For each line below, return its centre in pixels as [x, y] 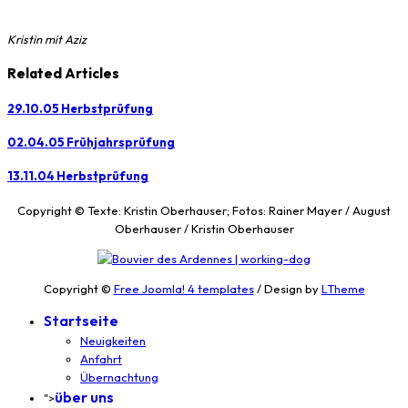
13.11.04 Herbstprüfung [78, 176]
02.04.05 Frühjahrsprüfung [91, 143]
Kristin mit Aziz [47, 40]
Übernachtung [119, 377]
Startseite [81, 320]
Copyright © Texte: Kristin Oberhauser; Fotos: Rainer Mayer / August [204, 210]
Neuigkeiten [113, 340]
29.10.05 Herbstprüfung [80, 108]
